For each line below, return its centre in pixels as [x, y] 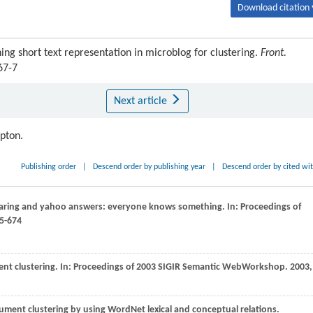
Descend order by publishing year [150, 167]
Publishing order [49, 167]
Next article [141, 101]
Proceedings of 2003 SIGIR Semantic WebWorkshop [179, 267]
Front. [274, 53]
